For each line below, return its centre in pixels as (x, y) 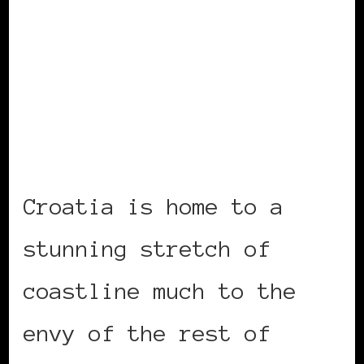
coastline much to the (160, 290)
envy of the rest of (147, 333)
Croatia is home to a (154, 206)
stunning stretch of (147, 248)
